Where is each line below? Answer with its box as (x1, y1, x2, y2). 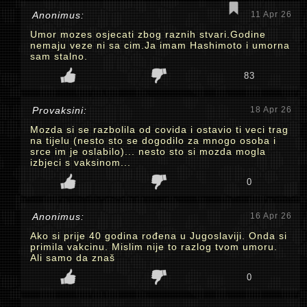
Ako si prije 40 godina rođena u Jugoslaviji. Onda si (30, 230, 287, 241)
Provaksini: (32, 105, 87, 116)
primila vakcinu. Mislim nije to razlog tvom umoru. (30, 241, 278, 252)
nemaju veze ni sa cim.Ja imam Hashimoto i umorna (30, 40, 290, 51)
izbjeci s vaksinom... (30, 157, 131, 168)
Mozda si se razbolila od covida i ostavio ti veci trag (30, 124, 288, 135)
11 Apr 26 (251, 10, 292, 19)
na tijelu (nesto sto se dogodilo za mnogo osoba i (30, 135, 276, 146)
